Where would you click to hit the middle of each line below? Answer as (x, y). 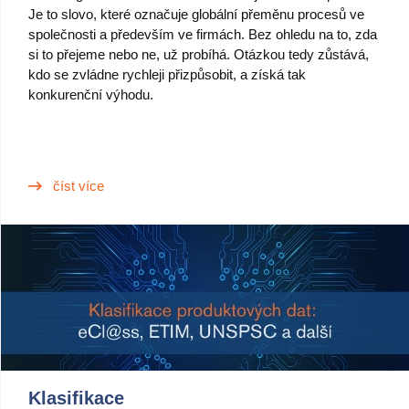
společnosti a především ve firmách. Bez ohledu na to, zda (203, 34)
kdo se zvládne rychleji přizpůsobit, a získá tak (167, 74)
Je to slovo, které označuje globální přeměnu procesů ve (196, 14)
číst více (79, 186)
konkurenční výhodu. (91, 94)
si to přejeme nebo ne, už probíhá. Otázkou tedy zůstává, (199, 54)
